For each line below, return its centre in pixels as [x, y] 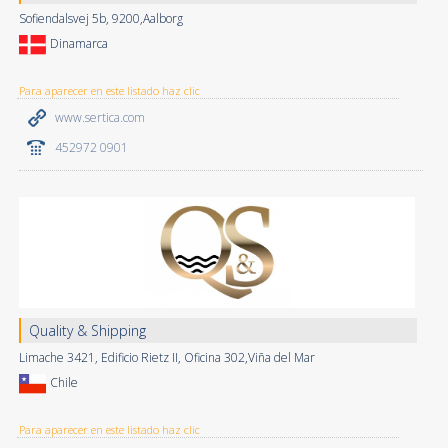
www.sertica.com [99, 117]
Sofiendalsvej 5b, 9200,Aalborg [100, 18]
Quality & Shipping [87, 330]
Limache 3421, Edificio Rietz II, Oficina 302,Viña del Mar [166, 357]
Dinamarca [78, 43]
